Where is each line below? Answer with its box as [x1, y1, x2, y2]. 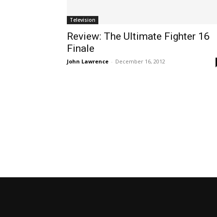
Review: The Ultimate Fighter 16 [67, 30, 210, 42]
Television [70, 16, 95, 23]
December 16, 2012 [115, 57, 165, 65]
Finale [67, 42, 94, 54]
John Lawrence [67, 57, 108, 65]
